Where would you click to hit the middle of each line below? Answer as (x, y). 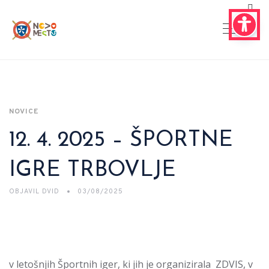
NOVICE (24, 112)
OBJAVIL (24, 192)
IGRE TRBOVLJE (92, 171)
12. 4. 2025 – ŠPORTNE (121, 141)
